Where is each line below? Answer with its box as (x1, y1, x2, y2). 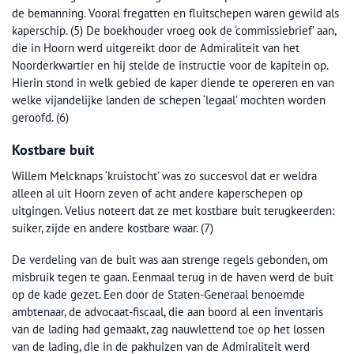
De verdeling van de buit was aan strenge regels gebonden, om (12, 252, 328, 267)
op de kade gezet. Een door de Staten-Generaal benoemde (12, 287, 305, 302)
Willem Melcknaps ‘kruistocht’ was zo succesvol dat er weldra (12, 168, 317, 183)
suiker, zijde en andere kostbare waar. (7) (12, 220, 213, 235)
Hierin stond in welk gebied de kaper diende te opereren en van (12, 75, 334, 90)
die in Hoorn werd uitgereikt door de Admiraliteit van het (12, 40, 299, 55)
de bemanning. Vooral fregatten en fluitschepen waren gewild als (12, 6, 339, 21)
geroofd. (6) (12, 110, 69, 125)
